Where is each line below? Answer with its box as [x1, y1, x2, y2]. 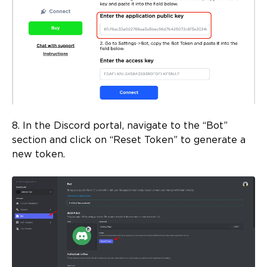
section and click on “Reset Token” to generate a [12, 136, 246, 145]
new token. [12, 150, 65, 160]
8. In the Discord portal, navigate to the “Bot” [12, 122, 228, 131]
